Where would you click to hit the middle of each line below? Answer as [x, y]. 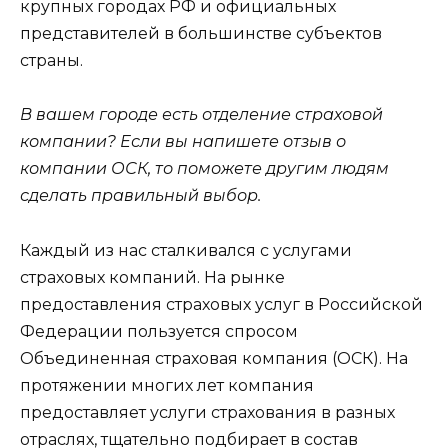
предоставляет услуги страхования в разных [207, 412]
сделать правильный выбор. [140, 196]
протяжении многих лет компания [167, 385]
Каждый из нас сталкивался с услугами [186, 250]
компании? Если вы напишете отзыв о [183, 142]
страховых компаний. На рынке [152, 277]
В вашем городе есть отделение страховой [201, 115]
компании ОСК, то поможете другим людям [204, 169]
